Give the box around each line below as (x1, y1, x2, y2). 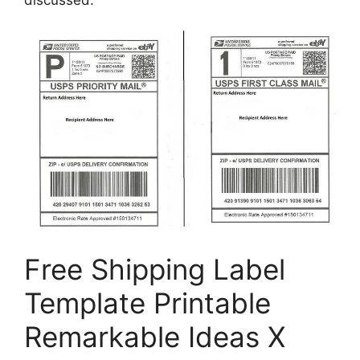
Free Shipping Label (24, 252, 285, 287)
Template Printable (24, 286, 271, 321)
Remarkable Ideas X (24, 320, 285, 354)
